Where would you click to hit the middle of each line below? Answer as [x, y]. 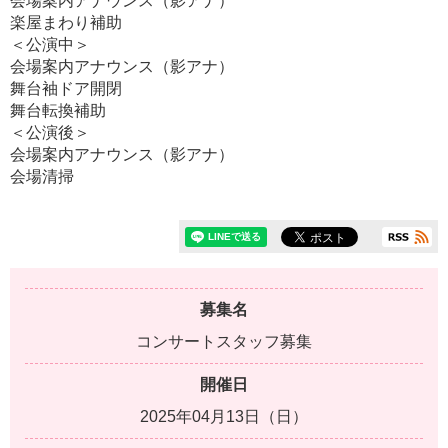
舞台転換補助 [58, 111]
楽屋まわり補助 [66, 23]
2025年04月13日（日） [224, 417]
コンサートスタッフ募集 [224, 342]
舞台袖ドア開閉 [66, 89]
